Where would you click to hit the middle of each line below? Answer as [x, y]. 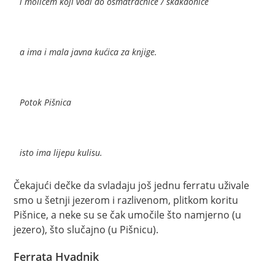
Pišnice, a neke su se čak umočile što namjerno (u [128, 215]
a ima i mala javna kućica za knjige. [89, 52]
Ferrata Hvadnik [56, 256]
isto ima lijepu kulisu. [61, 152]
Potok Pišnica [46, 102]
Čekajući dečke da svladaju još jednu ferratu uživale [132, 185]
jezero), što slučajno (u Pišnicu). [86, 229]
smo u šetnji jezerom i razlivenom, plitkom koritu [126, 200]
